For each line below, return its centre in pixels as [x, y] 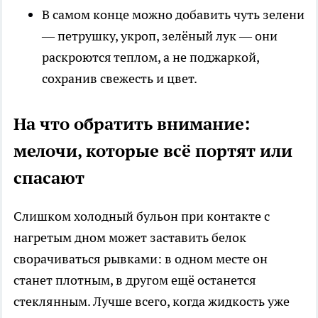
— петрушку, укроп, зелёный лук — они [160, 35]
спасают [49, 177]
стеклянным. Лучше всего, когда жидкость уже [152, 301]
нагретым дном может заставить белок [130, 237]
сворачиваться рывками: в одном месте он [141, 258]
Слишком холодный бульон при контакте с [142, 216]
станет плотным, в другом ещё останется [135, 280]
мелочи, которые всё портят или [153, 150]
